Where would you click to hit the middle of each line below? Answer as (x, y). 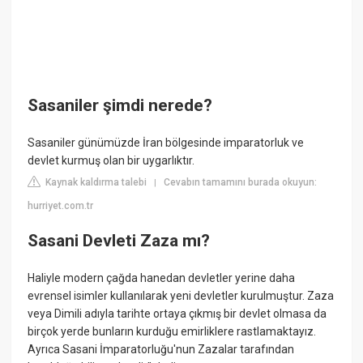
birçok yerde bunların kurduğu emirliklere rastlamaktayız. (172, 331)
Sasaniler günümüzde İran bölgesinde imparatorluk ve (166, 142)
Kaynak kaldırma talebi (95, 182)
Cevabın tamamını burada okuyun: (241, 182)
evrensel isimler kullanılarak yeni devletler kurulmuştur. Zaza (181, 295)
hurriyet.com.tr (61, 205)
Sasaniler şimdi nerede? (120, 106)
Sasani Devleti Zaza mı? (119, 241)
